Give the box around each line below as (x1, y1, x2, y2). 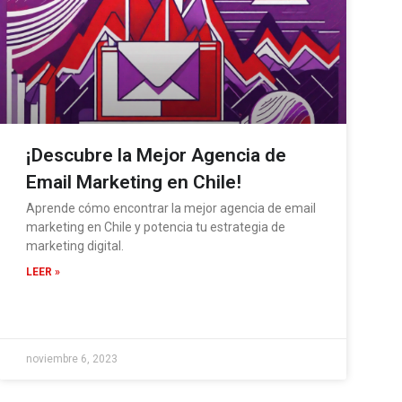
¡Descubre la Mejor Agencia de (26, 144, 287, 166)
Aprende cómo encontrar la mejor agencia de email (26, 200, 317, 215)
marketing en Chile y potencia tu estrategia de (26, 219, 286, 234)
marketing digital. (26, 238, 125, 253)
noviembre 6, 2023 (26, 352, 118, 365)
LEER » (26, 265, 61, 278)
